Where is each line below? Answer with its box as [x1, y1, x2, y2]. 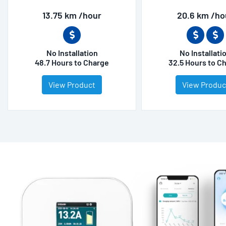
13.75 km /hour [42, 9, 102, 21]
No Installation [46, 47, 98, 58]
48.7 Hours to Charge [35, 57, 109, 67]
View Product [48, 79, 96, 89]
